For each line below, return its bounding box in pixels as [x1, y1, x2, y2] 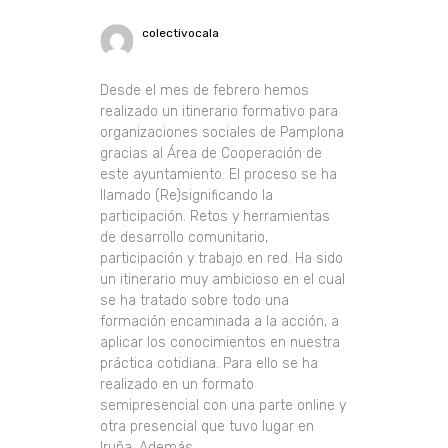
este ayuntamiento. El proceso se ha [100, 166, 338, 184]
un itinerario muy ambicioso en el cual [100, 271, 346, 289]
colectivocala [142, 26, 220, 41]
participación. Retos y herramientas [100, 208, 331, 226]
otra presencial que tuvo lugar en [100, 418, 315, 436]
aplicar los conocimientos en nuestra [100, 334, 341, 352]
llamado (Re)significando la [100, 187, 274, 205]
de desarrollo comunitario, [100, 229, 269, 247]
